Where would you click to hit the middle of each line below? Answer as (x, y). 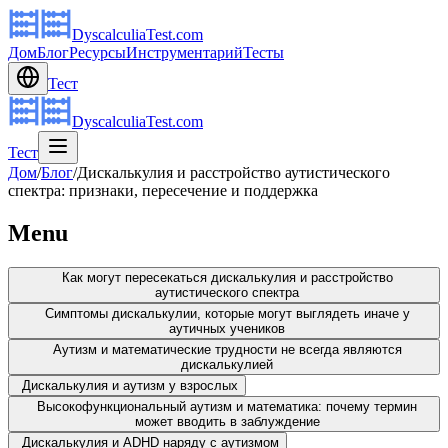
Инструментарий (184, 52)
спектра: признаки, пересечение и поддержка (163, 190)
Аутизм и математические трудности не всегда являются (227, 349)
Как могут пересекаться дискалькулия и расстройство (227, 277)
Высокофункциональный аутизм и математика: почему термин (227, 406)
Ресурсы (97, 52)
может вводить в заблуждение (227, 421)
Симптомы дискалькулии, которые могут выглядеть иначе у (227, 313)
